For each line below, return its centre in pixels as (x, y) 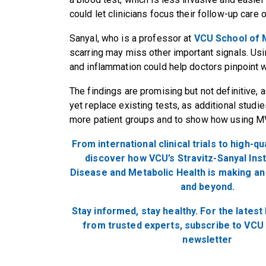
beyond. (217, 186)
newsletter (208, 239)
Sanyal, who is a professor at (132, 38)
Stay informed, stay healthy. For (145, 211)
